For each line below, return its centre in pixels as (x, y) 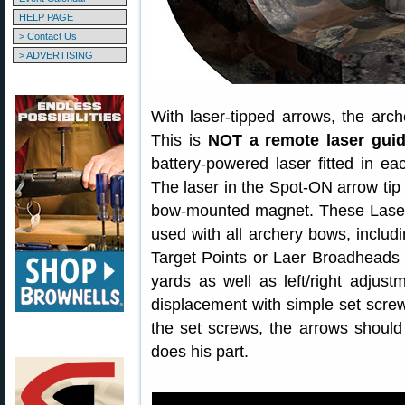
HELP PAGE (46, 17)
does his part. (200, 352)
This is (179, 140)
